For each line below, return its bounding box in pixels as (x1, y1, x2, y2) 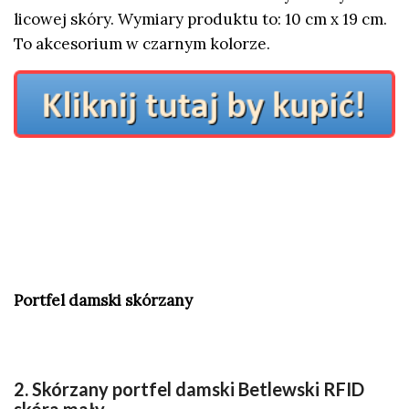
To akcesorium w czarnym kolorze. (14, 34, 270, 55)
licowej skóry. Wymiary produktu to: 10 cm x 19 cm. (14, 9, 387, 30)
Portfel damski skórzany (14, 290, 193, 311)
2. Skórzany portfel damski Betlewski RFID (14, 377, 364, 400)
